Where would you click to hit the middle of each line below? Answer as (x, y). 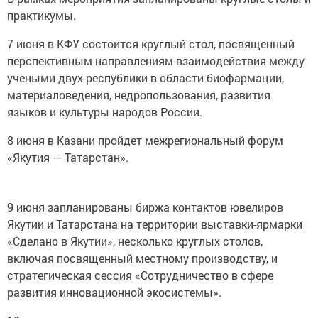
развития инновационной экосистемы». (114, 292)
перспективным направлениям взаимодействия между (156, 61)
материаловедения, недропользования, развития (139, 95)
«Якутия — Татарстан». (69, 157)
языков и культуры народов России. (105, 112)
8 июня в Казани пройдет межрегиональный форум (145, 140)
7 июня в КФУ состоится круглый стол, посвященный (151, 44)
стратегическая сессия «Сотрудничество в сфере (140, 275)
